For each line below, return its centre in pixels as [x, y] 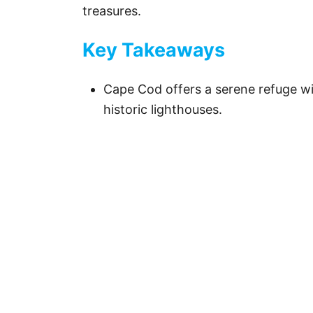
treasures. [112, 10]
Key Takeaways [154, 50]
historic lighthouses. [163, 109]
